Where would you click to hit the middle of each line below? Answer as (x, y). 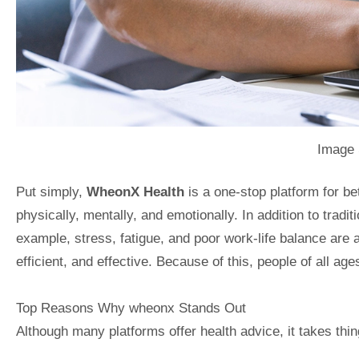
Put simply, (51, 192)
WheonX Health (135, 192)
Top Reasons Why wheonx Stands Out (131, 308)
